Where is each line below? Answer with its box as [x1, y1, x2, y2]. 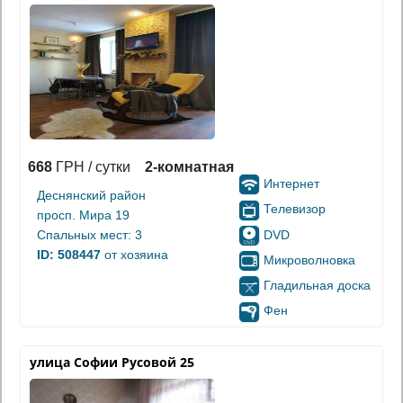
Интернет [264, 176, 319, 191]
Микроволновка [264, 252, 355, 267]
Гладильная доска [264, 278, 371, 293]
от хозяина [101, 247, 168, 262]
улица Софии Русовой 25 [30, 353, 194, 371]
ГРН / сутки [52, 159, 130, 175]
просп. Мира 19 [37, 208, 130, 222]
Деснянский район [37, 188, 146, 202]
